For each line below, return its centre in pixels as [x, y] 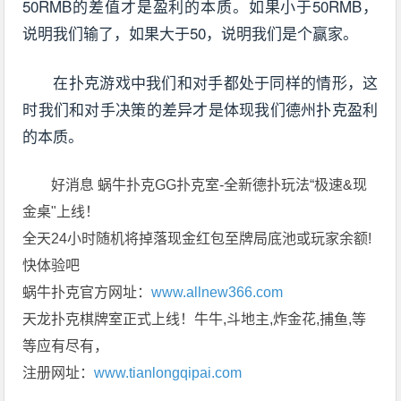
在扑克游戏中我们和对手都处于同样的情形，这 [216, 81]
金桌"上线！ [61, 211]
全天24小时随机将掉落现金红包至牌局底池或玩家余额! [197, 238]
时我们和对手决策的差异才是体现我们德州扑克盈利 [200, 108]
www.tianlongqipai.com [168, 372]
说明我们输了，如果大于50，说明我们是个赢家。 [191, 32]
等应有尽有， [66, 346]
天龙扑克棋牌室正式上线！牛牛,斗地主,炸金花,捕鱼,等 [195, 319]
